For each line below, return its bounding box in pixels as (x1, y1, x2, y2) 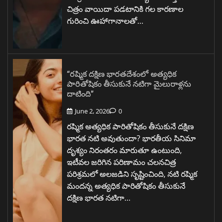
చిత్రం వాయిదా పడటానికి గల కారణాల (67, 3, 183, 15)
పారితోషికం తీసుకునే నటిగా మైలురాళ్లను (67, 78, 191, 89)
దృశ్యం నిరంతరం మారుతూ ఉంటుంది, (67, 145, 182, 156)
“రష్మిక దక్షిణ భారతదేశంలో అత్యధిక (67, 68, 176, 79)
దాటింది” (67, 88, 94, 99)
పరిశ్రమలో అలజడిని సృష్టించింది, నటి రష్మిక (67, 168, 197, 180)
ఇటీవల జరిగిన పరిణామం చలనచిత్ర (67, 157, 176, 168)
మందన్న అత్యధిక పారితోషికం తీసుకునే (67, 180, 185, 192)
